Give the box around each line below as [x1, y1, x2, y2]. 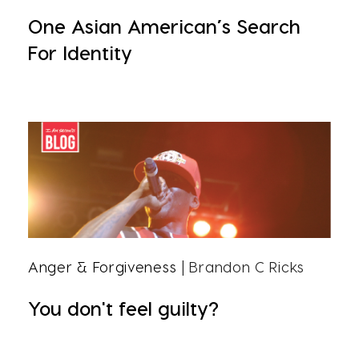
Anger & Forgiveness [28, 258, 177, 275]
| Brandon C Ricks [176, 258, 305, 275]
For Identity [28, 41, 132, 64]
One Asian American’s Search [28, 14, 301, 38]
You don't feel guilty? [28, 296, 219, 320]
